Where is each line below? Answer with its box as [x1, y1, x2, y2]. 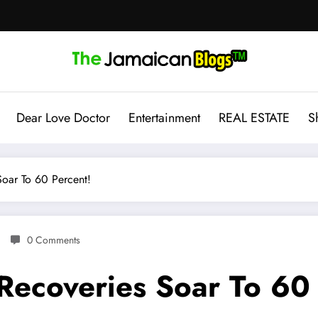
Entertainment [128, 108, 200, 127]
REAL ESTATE [218, 108, 290, 127]
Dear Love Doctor [16, 108, 110, 127]
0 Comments [27, 232, 80, 247]
